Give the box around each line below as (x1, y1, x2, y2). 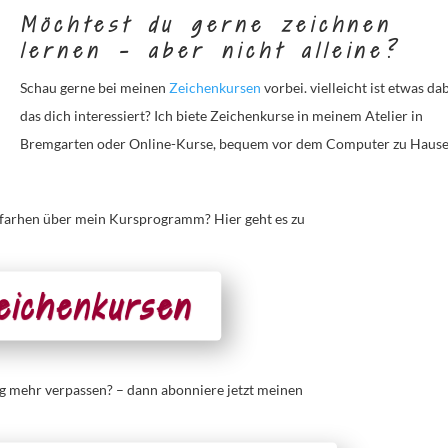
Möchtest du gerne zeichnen (20, 9, 393, 39)
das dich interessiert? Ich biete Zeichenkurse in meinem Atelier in (20, 106, 424, 124)
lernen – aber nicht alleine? (20, 35, 400, 65)
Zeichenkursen (169, 78, 262, 96)
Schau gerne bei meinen (20, 78, 170, 96)
